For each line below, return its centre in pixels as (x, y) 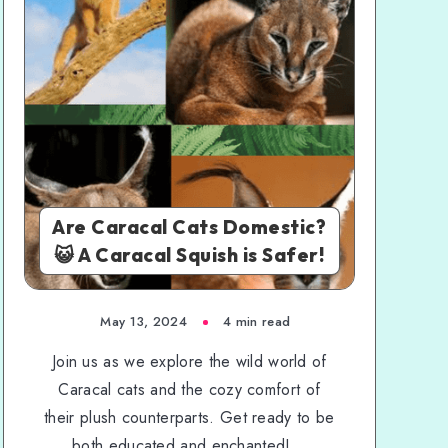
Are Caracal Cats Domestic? (189, 227)
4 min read (257, 321)
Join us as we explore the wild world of (189, 361)
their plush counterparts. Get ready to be (189, 417)
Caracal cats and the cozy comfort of (189, 389)
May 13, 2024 (143, 321)
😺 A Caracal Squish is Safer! (189, 255)
